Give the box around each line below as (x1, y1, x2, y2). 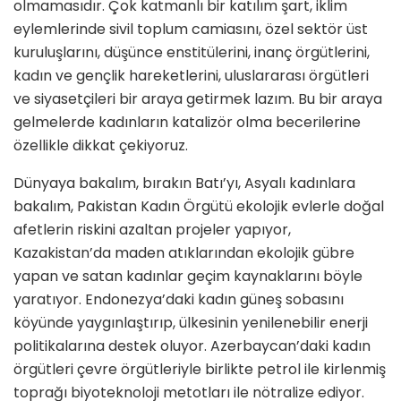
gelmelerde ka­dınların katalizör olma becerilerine (13, 112, 361, 133)
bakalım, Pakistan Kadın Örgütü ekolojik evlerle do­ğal (13, 196, 384, 218)
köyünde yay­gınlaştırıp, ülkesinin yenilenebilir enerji (13, 312, 368, 334)
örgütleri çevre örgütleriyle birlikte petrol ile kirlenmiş (13, 359, 386, 380)
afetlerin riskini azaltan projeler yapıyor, (13, 219, 291, 241)
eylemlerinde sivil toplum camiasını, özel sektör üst (13, 19, 368, 40)
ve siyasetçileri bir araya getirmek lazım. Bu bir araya (13, 89, 382, 110)
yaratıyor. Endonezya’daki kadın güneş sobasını (13, 289, 344, 311)
